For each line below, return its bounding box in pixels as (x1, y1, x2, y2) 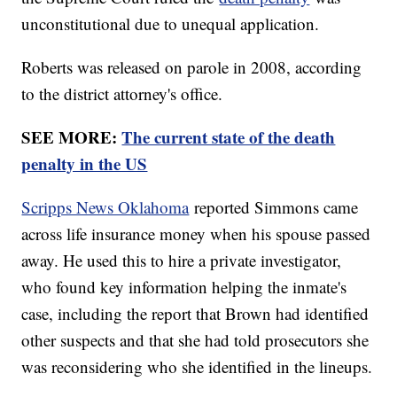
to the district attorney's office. (21, 82, 223, 105)
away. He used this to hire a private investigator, (21, 249, 342, 272)
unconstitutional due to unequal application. (21, 12, 320, 35)
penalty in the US (21, 152, 148, 176)
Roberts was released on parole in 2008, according (21, 56, 362, 79)
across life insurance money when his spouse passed (21, 222, 371, 245)
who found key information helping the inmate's (21, 276, 347, 299)
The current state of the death (121, 125, 336, 150)
